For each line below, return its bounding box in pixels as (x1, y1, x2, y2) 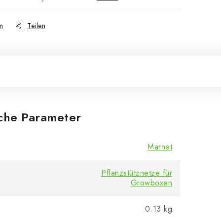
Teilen (27, 21, 45, 31)
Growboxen (130, 177, 172, 188)
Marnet (147, 141, 172, 152)
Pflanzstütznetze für (101, 167, 172, 179)
